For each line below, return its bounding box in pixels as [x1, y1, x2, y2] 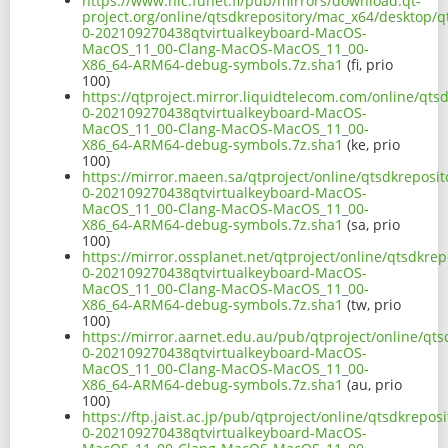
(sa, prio [343, 215, 400, 235]
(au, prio [343, 375, 402, 395]
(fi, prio [343, 55, 393, 75]
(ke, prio [343, 135, 400, 155]
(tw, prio [343, 295, 401, 315]
